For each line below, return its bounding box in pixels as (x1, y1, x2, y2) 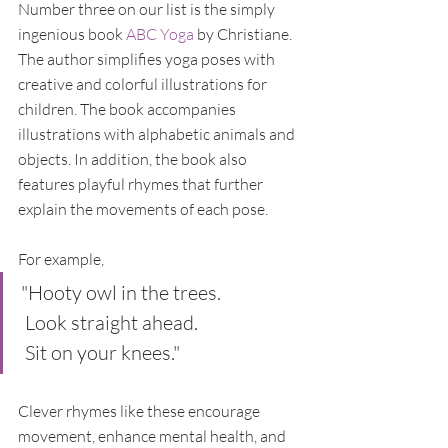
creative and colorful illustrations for (18, 73, 270, 94)
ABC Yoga (126, 23, 194, 44)
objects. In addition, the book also (18, 148, 250, 169)
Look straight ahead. (25, 309, 198, 335)
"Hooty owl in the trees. (21, 279, 221, 305)
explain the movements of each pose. (18, 198, 271, 219)
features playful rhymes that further (18, 173, 266, 194)
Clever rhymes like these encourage (18, 400, 263, 421)
